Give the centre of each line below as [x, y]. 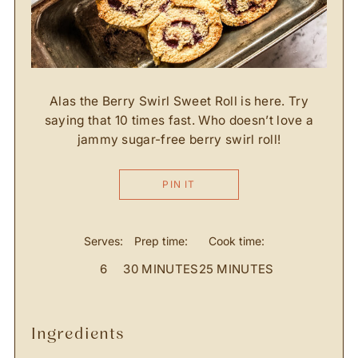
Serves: [104, 241]
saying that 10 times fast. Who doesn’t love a [179, 120]
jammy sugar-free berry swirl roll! [179, 139]
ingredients [81, 333]
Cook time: [236, 241]
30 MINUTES [161, 269]
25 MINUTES [236, 269]
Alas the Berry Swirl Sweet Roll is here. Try [179, 101]
